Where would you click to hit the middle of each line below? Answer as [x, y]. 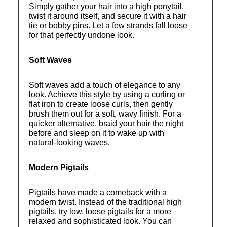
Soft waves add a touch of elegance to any [105, 85]
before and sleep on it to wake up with [97, 133]
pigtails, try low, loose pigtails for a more [100, 211]
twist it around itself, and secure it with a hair [108, 16]
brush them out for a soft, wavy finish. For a [105, 113]
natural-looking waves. [69, 142]
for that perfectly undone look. [82, 35]
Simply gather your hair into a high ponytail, [106, 6]
